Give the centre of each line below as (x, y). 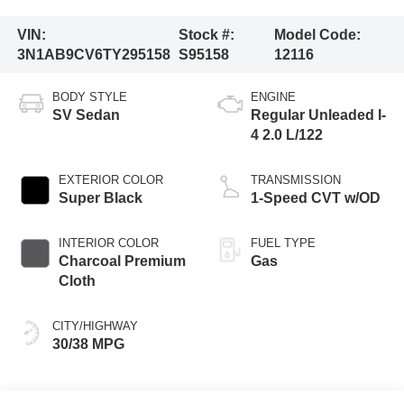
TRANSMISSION (296, 180)
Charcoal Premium (122, 262)
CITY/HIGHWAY (95, 326)
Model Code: (318, 34)
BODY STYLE (89, 97)
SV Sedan (86, 115)
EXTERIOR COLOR (110, 180)
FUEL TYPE (283, 243)
